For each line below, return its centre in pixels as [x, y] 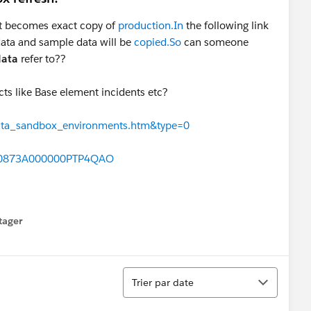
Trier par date [163, 282]
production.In [151, 25]
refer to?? [42, 59]
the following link [226, 25]
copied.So [158, 42]
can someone [215, 42]
